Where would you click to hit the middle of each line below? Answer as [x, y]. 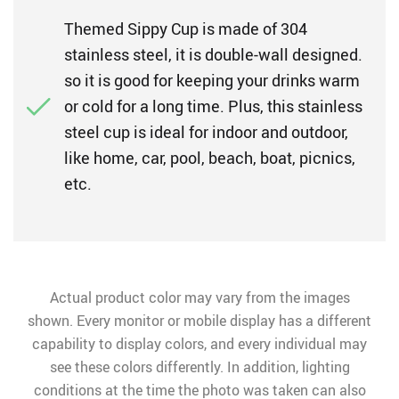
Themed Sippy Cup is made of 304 [186, 28]
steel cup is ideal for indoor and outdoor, [206, 132]
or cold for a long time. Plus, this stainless [213, 106]
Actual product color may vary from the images [199, 297]
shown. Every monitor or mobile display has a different [199, 321]
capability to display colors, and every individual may [199, 344]
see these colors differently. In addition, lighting [199, 367]
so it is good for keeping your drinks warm [212, 80]
